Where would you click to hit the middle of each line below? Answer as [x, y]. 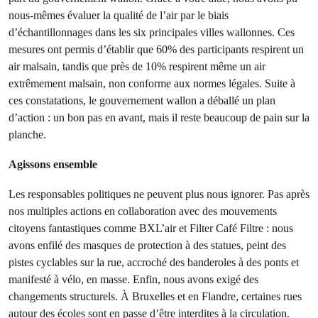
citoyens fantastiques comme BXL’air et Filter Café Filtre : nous [151, 228]
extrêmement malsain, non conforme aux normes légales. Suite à [152, 83]
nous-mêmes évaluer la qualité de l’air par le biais [119, 15]
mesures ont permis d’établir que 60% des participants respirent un [156, 49]
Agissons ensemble [53, 164]
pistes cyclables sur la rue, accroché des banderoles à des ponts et [154, 262]
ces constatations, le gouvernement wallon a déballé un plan [142, 100]
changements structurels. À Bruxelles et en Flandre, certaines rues [155, 296]
